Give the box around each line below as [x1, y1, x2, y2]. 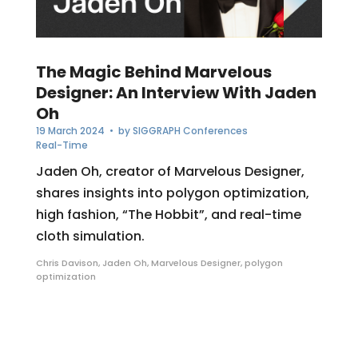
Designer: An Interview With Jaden [35, 82, 316, 105]
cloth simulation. [35, 227, 145, 246]
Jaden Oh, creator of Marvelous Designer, [35, 162, 304, 181]
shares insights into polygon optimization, [35, 184, 309, 203]
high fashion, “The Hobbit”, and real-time [35, 205, 301, 225]
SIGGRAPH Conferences [132, 124, 248, 138]
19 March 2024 [35, 124, 105, 138]
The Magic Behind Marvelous [35, 61, 272, 84]
